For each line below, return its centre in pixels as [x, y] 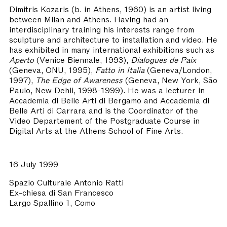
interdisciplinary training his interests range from [102, 29]
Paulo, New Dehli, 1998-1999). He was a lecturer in [107, 89]
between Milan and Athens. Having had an [89, 18]
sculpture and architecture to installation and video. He [113, 39]
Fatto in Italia [120, 69]
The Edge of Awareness [79, 79]
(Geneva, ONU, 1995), [52, 69]
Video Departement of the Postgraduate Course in [104, 120]
